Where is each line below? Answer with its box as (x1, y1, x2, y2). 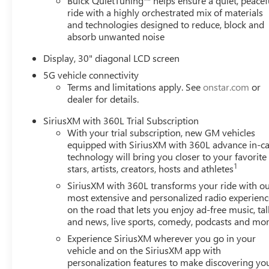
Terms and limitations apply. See (67, 80, 204, 94)
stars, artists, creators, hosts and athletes (67, 162, 234, 175)
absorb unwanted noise (67, 30, 165, 43)
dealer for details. (67, 92, 139, 106)
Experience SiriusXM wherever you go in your (67, 232, 256, 245)
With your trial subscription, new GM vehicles (67, 126, 256, 139)
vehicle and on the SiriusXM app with (67, 244, 222, 257)
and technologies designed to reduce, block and (67, 18, 265, 31)
